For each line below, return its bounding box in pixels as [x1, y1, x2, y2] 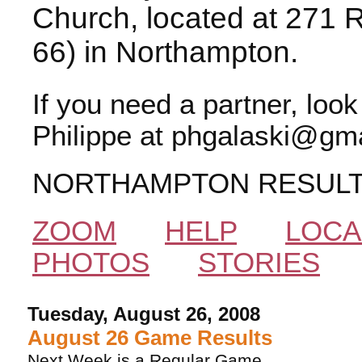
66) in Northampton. [32, 35, 298, 69]
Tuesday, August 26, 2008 [27, 302, 261, 325]
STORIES [198, 246, 320, 278]
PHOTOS [32, 246, 149, 278]
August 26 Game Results [27, 325, 273, 350]
